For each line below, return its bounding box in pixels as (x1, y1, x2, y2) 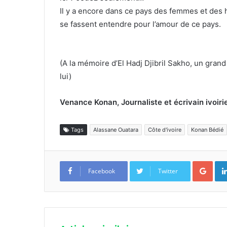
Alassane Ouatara (93, 126, 138, 134)
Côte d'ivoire (148, 126, 181, 134)
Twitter (158, 167, 178, 176)
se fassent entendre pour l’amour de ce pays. (60, 19, 221, 29)
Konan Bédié (191, 126, 223, 134)
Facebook (88, 167, 115, 176)
